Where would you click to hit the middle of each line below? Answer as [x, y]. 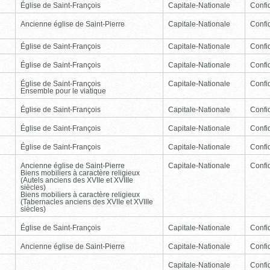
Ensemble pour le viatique [63, 91]
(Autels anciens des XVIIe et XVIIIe [77, 180]
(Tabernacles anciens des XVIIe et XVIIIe [87, 202]
